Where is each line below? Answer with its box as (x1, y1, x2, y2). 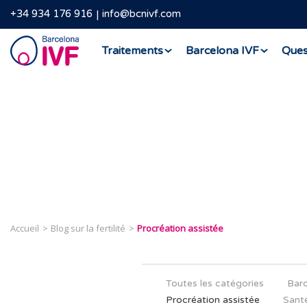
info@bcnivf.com (102, 8, 181, 21)
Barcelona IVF (185, 43, 259, 58)
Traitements (101, 43, 163, 58)
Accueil (10, 222, 39, 234)
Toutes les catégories (166, 278, 264, 290)
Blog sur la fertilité (51, 222, 125, 234)
